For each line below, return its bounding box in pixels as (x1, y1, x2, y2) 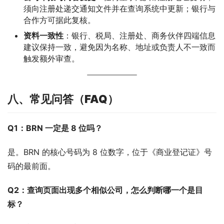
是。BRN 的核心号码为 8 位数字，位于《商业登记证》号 (7, 146, 212, 157)
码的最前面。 (7, 160, 55, 171)
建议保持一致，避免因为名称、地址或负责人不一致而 (23, 41, 215, 52)
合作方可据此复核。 (23, 14, 95, 25)
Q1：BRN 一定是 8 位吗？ (7, 122, 102, 133)
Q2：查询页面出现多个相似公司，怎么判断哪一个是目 (7, 184, 203, 195)
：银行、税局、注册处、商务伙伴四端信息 (63, 30, 215, 40)
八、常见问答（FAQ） (7, 92, 118, 105)
